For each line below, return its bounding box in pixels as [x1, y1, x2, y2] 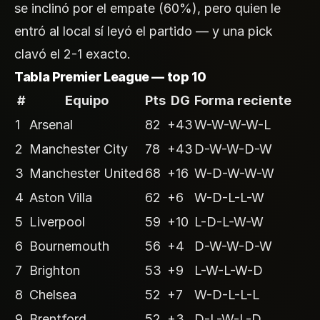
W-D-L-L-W [194, 189, 264, 205]
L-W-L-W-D [194, 262, 263, 278]
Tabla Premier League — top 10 [14, 69, 206, 84]
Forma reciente [194, 92, 291, 108]
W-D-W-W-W [194, 165, 274, 181]
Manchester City [29, 141, 128, 156]
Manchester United [29, 165, 144, 181]
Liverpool [29, 214, 85, 229]
